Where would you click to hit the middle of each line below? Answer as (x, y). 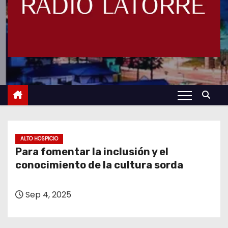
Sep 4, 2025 (47, 195)
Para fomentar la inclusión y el (92, 152)
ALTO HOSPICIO (39, 139)
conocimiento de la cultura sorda (99, 165)
